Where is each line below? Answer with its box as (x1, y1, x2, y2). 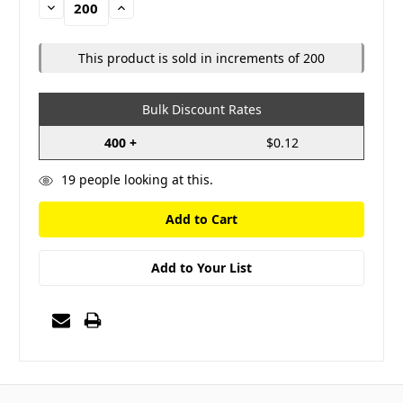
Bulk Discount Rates (141, 100, 262, 118)
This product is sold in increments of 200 (78, 49, 325, 67)
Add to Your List (151, 258, 252, 276)
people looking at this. (75, 170, 213, 188)
